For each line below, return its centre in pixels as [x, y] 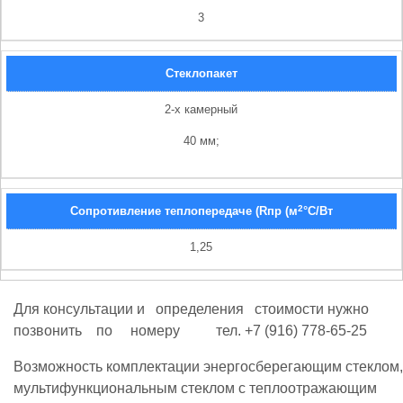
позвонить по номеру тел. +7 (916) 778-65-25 [190, 331]
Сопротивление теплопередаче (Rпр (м [184, 211]
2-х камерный [201, 110]
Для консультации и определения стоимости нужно [195, 309]
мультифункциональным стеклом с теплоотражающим [195, 389]
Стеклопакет [201, 74]
